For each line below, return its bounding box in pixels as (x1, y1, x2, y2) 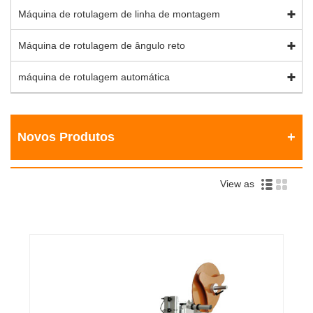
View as (220, 177, 260, 189)
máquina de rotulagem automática (18, 71, 170, 83)
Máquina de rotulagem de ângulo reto (18, 40, 185, 52)
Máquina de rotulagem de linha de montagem (18, 8, 220, 20)
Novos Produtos (17, 130, 115, 145)
